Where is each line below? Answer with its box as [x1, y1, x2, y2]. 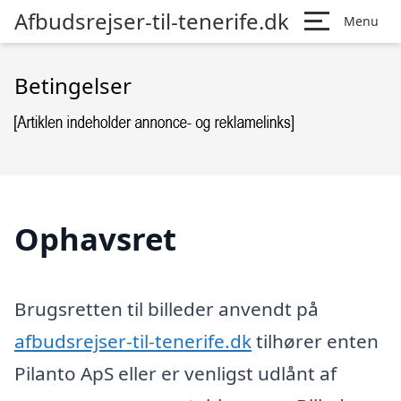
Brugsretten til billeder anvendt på [14, 295, 319, 321]
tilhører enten [252, 328, 379, 354]
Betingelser [14, 71, 132, 100]
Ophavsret [14, 218, 176, 260]
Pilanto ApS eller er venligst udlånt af [14, 360, 337, 386]
